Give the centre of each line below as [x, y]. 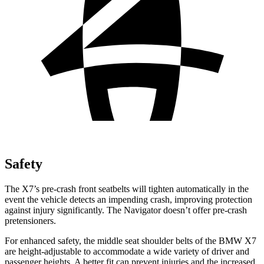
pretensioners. [30, 220]
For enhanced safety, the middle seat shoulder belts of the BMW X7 [131, 240]
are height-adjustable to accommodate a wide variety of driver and [127, 251]
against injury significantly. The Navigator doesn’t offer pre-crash [126, 210]
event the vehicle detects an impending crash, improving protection [128, 199]
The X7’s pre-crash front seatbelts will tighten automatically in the [127, 189]
